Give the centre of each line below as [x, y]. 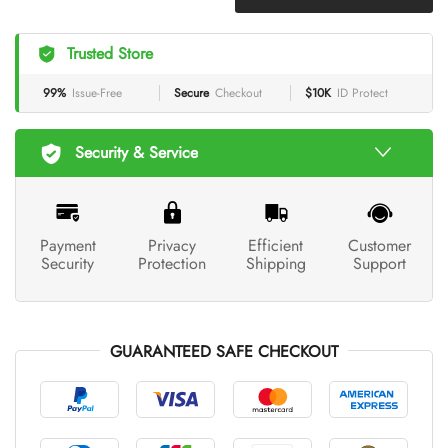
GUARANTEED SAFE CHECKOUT [224, 351]
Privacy [171, 245]
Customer [380, 245]
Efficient [276, 245]
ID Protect [362, 92]
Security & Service [136, 152]
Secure [191, 92]
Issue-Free [97, 92]
